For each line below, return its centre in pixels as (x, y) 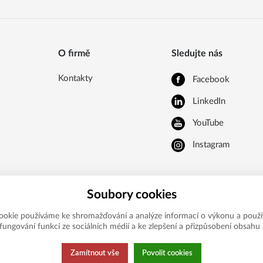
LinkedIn (209, 101)
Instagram (211, 145)
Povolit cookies (168, 253)
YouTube (208, 123)
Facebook (211, 79)
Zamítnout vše (95, 253)
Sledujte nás (197, 53)
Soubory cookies (131, 195)
